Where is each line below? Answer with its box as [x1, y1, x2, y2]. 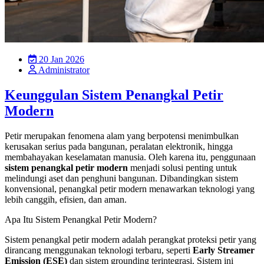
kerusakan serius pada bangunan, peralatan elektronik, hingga [5, 141, 233, 152]
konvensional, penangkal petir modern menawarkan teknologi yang [5, 184, 255, 194]
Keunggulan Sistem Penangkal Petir [5, 87, 223, 103]
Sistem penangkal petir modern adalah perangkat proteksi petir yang [5, 235, 256, 245]
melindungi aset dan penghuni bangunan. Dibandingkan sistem [5, 173, 238, 184]
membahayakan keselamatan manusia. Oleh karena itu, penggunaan [5, 152, 256, 163]
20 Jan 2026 [37, 54, 84, 65]
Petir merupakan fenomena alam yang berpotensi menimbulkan [5, 131, 239, 141]
